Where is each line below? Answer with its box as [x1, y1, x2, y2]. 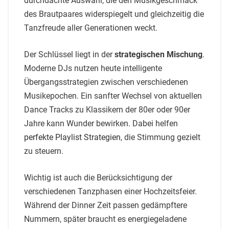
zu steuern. [24, 146, 63, 156]
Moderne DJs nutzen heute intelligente [24, 63, 162, 73]
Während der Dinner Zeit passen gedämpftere [24, 200, 187, 210]
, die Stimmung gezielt [121, 132, 200, 142]
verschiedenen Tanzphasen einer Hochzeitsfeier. [24, 186, 197, 196]
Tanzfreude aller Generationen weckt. [24, 22, 157, 33]
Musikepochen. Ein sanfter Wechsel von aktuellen [24, 90, 202, 101]
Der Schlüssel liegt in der [24, 49, 114, 59]
